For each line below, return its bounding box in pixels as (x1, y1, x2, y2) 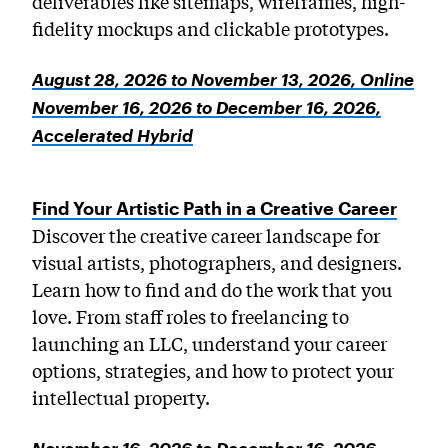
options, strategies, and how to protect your (32, 356, 394, 383)
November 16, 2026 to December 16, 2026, (32, 97, 381, 117)
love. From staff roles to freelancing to (32, 302, 349, 329)
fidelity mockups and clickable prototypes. (32, 14, 389, 41)
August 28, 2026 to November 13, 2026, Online (32, 69, 414, 89)
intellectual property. (32, 383, 210, 410)
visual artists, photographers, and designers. (32, 248, 402, 275)
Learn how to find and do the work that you (32, 275, 392, 302)
